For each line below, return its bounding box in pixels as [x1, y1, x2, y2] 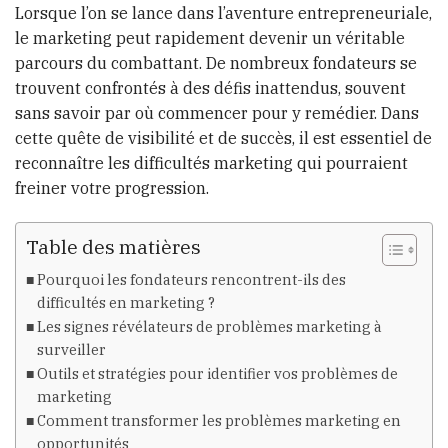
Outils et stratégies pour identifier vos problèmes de [36, 364, 398, 384]
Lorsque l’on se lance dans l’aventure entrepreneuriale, [15, 3, 432, 24]
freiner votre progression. [15, 178, 209, 199]
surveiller [36, 340, 106, 360]
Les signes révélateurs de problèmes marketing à [36, 317, 382, 337]
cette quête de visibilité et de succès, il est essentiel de [15, 128, 432, 149]
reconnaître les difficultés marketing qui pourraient [15, 153, 408, 174]
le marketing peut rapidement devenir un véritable [15, 28, 405, 49]
